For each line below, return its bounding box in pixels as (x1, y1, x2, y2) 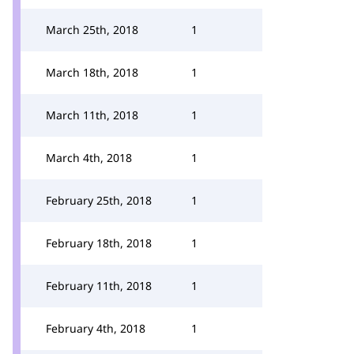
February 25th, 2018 (46, 193, 152, 208)
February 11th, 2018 (46, 278, 152, 293)
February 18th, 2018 (46, 235, 152, 250)
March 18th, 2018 (46, 65, 138, 80)
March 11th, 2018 (46, 107, 138, 122)
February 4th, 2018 (46, 321, 145, 336)
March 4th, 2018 (46, 150, 132, 165)
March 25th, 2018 (46, 22, 138, 37)
